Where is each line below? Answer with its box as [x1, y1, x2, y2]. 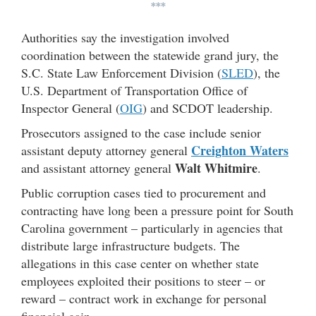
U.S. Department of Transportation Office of [21, 82, 248, 99]
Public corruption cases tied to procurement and [21, 184, 266, 201]
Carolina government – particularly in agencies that [21, 219, 283, 236]
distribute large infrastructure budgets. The [21, 237, 240, 254]
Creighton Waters [191, 141, 288, 159]
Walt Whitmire [175, 159, 257, 177]
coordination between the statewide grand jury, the [21, 47, 279, 63]
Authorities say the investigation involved [21, 29, 229, 46]
